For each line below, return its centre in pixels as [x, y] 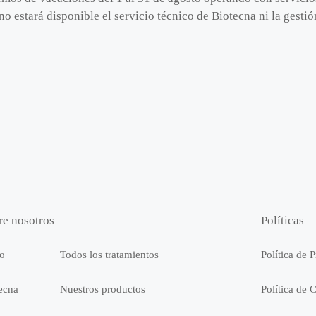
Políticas [283, 221]
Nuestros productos [102, 290]
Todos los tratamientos [109, 255]
